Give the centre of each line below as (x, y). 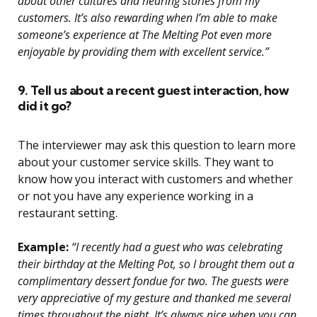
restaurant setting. (68, 213)
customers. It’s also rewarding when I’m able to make (148, 18)
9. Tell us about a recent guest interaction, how (153, 91)
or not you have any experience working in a (136, 196)
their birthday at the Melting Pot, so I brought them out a (156, 264)
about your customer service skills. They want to (146, 162)
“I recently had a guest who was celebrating (175, 247)
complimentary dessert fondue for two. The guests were (153, 281)
